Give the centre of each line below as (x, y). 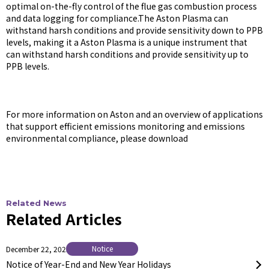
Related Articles (64, 219)
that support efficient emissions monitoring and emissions (125, 126)
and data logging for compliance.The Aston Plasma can (117, 18)
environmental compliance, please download (97, 138)
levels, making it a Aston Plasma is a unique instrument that (127, 42)
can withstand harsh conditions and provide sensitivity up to (127, 54)
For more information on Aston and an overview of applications (134, 114)
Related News (36, 203)
